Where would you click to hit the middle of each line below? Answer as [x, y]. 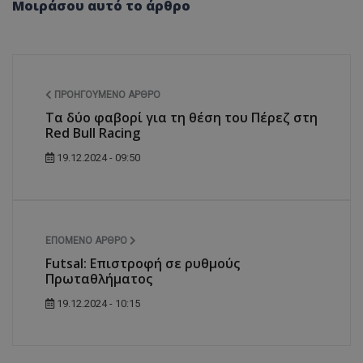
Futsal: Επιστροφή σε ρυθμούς [143, 264]
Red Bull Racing [93, 133]
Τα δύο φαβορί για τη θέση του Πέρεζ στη [181, 118]
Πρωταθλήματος [99, 279]
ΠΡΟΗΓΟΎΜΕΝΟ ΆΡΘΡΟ [106, 95]
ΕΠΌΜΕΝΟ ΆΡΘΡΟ [88, 241]
